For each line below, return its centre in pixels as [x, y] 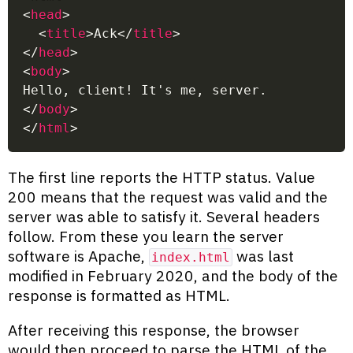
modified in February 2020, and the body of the [173, 276]
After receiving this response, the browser [154, 330]
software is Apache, [78, 256]
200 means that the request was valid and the [168, 197]
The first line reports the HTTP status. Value [162, 177]
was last [263, 256]
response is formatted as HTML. [119, 295]
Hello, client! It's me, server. [145, 90]
